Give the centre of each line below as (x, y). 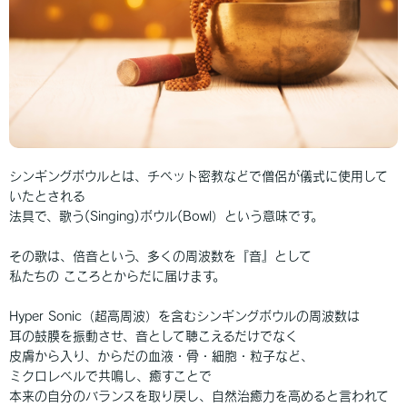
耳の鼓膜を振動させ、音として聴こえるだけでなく (154, 337)
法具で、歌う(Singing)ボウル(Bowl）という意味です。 (166, 217)
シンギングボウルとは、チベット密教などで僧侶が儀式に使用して (199, 177)
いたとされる (47, 197)
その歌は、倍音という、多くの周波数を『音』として (160, 257)
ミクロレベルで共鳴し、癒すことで (110, 377)
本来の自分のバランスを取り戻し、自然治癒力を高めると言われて (199, 397)
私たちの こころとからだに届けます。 (117, 277)
